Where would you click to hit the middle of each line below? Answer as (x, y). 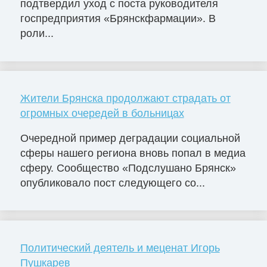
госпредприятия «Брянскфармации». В (118, 18)
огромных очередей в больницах (102, 113)
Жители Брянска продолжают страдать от (125, 98)
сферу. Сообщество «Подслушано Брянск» (128, 168)
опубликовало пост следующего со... (112, 183)
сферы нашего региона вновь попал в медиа (133, 153)
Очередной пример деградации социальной (130, 138)
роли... (37, 33)
